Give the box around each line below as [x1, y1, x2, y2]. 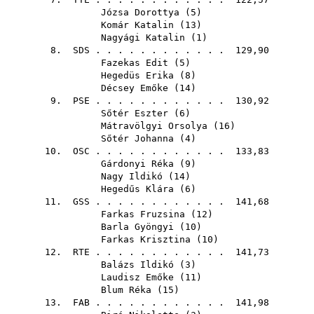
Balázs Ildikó [101, 259, 174, 270]
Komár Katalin [101, 20, 174, 30]
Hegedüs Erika [101, 70, 174, 81]
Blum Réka [101, 285, 151, 295]
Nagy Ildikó [101, 171, 163, 182]
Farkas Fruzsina [101, 209, 185, 219]
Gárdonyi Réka [101, 158, 174, 169]
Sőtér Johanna [101, 133, 174, 144]
